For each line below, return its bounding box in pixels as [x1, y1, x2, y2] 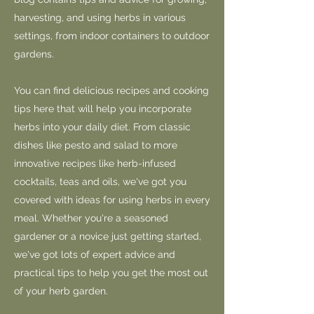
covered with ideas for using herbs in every [14, 194, 210, 205]
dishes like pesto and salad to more [14, 139, 177, 151]
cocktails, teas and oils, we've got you [14, 176, 186, 187]
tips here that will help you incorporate [14, 103, 191, 114]
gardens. [14, 48, 54, 60]
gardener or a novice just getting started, [14, 231, 201, 242]
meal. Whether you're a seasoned [14, 212, 168, 224]
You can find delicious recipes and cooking [14, 85, 209, 96]
